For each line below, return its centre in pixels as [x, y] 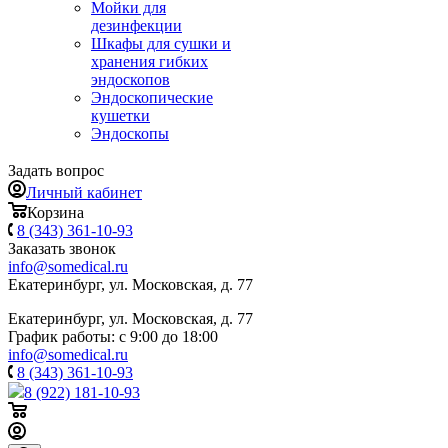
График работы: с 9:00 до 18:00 [113, 336]
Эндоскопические [152, 97]
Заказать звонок [62, 248]
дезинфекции [136, 25]
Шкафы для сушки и [161, 43]
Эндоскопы [130, 133]
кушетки [120, 115]
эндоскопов [130, 79]
